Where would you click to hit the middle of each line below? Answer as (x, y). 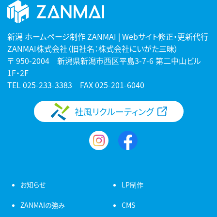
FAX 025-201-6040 (112, 85)
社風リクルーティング (114, 111)
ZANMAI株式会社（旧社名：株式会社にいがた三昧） (93, 48)
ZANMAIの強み (42, 205)
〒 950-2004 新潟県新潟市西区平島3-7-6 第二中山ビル (104, 60)
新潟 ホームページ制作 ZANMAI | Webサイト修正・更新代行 (108, 36)
